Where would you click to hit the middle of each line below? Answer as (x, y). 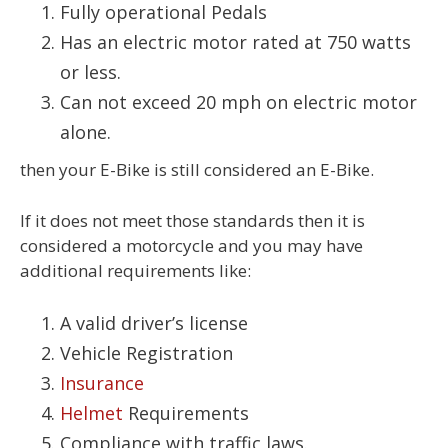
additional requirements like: (135, 270)
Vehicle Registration (146, 353)
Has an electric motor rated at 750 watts (235, 42)
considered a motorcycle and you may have (191, 245)
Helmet (91, 413)
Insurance (102, 383)
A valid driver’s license (154, 323)
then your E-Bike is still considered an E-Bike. (197, 170)
